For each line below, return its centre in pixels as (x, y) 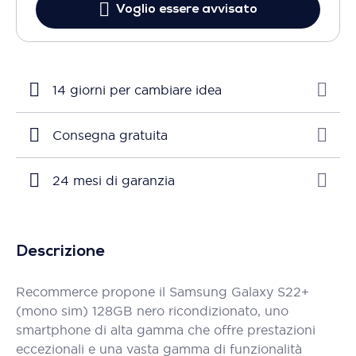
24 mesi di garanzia (114, 180)
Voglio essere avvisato (187, 10)
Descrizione (60, 252)
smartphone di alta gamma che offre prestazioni (166, 330)
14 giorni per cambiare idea (137, 90)
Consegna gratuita (110, 135)
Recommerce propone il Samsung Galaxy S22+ (163, 292)
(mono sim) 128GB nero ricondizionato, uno (152, 311)
